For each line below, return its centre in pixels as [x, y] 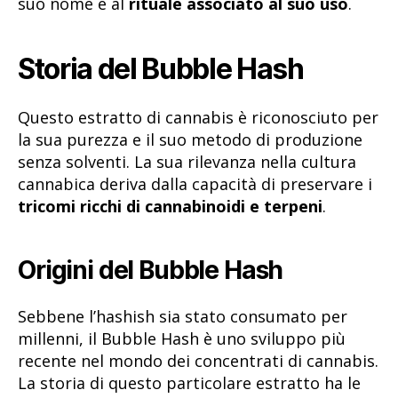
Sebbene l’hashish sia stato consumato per [183, 317]
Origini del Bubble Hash [151, 270]
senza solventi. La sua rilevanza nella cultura [187, 162]
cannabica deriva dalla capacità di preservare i [195, 184]
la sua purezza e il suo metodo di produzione [190, 140]
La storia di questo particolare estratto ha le [189, 383]
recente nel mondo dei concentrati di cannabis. [198, 361]
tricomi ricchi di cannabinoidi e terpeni [170, 207]
